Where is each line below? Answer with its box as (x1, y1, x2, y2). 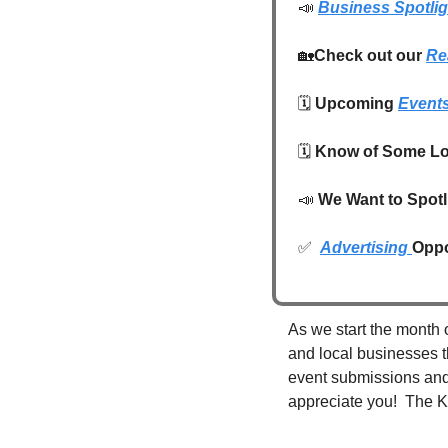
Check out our (314, 47, 426, 64)
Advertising (320, 239, 412, 256)
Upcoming (315, 95, 398, 112)
